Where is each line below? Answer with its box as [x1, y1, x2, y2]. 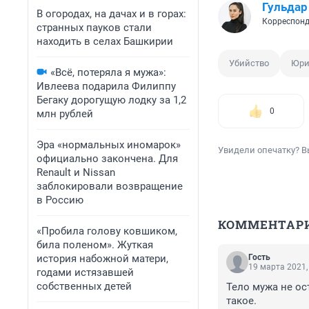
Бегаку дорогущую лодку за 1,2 [37, 94, 186, 106]
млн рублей [37, 108, 93, 120]
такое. [226, 295, 257, 308]
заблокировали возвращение [37, 180, 183, 192]
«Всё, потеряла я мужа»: [50, 66, 166, 79]
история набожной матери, [37, 252, 168, 265]
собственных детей [37, 280, 132, 292]
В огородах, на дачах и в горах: [37, 8, 186, 20]
